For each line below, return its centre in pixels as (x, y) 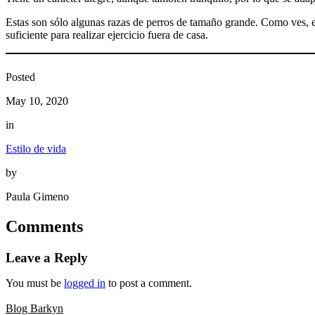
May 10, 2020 (37, 101)
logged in (85, 283)
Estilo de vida (36, 149)
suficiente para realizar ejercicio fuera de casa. (107, 35)
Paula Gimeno (37, 197)
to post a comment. (149, 283)
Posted (20, 77)
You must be (35, 283)
